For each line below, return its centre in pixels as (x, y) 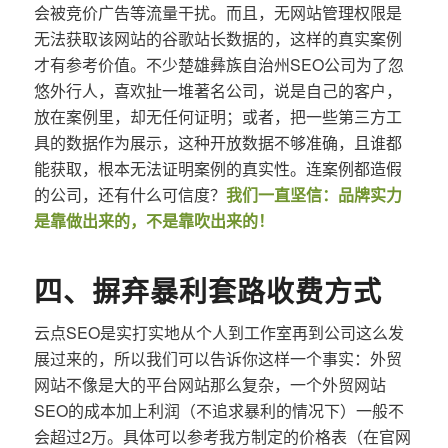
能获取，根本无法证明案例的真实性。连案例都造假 (217, 168)
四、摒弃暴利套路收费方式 (207, 290)
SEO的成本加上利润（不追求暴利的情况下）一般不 (218, 410)
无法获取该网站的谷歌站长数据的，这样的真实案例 (217, 38)
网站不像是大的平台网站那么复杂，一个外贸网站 (209, 384)
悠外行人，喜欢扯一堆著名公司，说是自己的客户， (217, 90)
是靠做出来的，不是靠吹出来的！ (153, 220)
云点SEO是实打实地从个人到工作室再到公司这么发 (218, 332)
